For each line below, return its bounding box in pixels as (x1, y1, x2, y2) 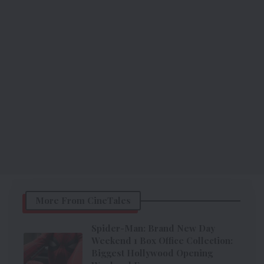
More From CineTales (35, 194, 131, 207)
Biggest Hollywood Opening (91, 247, 213, 259)
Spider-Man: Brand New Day (91, 222, 215, 235)
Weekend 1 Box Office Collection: (91, 235, 233, 247)
